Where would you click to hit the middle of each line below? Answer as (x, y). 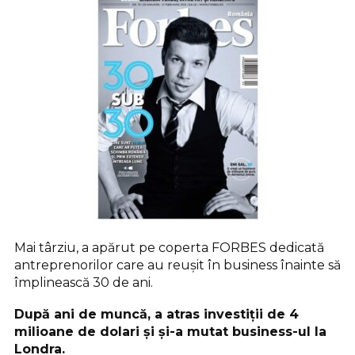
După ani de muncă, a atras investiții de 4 (157, 314)
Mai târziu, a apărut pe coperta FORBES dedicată (169, 247)
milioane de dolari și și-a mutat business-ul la (170, 331)
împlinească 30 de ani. (84, 282)
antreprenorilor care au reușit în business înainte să (177, 265)
